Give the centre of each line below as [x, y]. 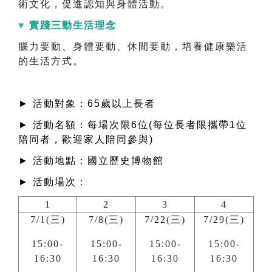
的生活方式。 [51, 61]
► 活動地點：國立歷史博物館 [91, 161]
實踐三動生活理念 [73, 25]
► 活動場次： [53, 182]
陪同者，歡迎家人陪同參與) [86, 140]
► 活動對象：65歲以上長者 [87, 104]
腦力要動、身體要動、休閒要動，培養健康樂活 [133, 47]
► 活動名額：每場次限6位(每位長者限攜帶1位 [133, 125]
